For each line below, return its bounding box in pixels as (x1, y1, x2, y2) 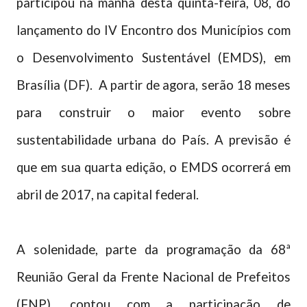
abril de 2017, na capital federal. (16, 187, 199, 202)
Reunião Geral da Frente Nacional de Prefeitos (16, 269, 291, 284)
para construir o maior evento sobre (16, 105, 291, 120)
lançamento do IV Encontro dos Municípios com (16, 23, 291, 38)
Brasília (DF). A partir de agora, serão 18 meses (16, 77, 291, 93)
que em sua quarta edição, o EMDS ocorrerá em (16, 160, 291, 175)
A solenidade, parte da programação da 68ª (16, 242, 291, 257)
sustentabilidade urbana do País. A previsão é (16, 132, 291, 147)
